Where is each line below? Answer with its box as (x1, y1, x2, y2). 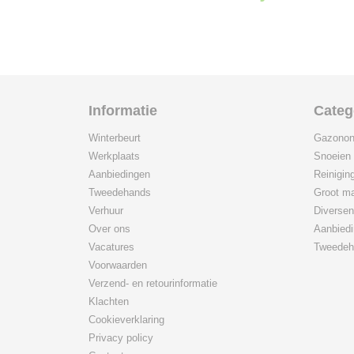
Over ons (88, 223, 130, 235)
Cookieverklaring (88, 314, 164, 326)
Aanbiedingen (88, 168, 150, 180)
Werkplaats (88, 150, 140, 162)
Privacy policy (88, 332, 153, 344)
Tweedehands (88, 186, 151, 198)
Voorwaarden (88, 259, 147, 271)
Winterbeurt (88, 132, 141, 144)
